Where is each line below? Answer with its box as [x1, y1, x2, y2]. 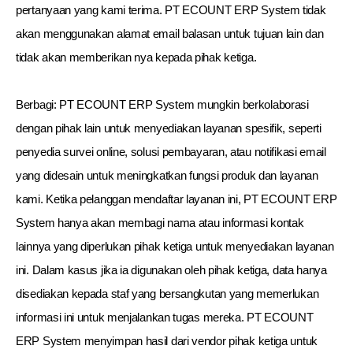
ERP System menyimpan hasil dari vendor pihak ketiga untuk [16, 334, 318, 347]
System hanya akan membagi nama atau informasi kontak [16, 216, 304, 229]
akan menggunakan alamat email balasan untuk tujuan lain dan [16, 27, 324, 40]
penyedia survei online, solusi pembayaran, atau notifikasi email [16, 145, 326, 158]
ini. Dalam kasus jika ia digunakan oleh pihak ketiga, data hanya [16, 263, 327, 277]
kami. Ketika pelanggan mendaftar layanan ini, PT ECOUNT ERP [16, 192, 337, 206]
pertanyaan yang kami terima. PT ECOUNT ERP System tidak [16, 3, 326, 17]
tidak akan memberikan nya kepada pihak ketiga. [16, 50, 257, 64]
